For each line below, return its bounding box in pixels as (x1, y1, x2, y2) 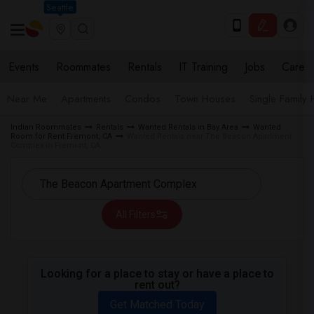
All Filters (115, 209, 156, 220)
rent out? (134, 278, 180, 292)
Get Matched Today (109, 298, 205, 311)
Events (8, 59, 39, 75)
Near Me (7, 91, 47, 107)
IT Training (179, 59, 228, 75)
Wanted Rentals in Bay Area (138, 123, 238, 132)
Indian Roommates (11, 123, 81, 132)
